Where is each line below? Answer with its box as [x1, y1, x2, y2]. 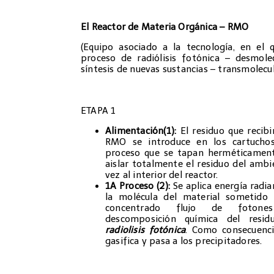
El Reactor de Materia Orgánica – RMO [81, 21, 249, 33]
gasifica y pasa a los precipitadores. [105, 235, 262, 247]
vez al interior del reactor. [105, 169, 218, 181]
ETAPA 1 [81, 105, 116, 117]
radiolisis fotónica [105, 224, 186, 236]
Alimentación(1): [105, 125, 177, 137]
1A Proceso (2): [105, 180, 173, 192]
